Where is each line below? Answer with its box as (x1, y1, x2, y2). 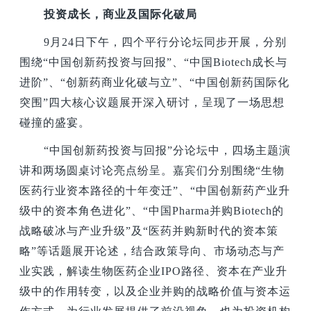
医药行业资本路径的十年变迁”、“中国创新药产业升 (19, 184, 291, 196)
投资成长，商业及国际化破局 (44, 8, 198, 20)
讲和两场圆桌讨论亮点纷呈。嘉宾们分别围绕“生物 (19, 164, 285, 176)
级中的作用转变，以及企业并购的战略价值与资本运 (19, 285, 292, 297)
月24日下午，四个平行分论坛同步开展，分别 (50, 35, 287, 48)
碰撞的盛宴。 (19, 116, 91, 128)
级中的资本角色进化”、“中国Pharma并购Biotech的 (19, 204, 285, 217)
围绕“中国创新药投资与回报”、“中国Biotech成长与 (19, 56, 288, 68)
